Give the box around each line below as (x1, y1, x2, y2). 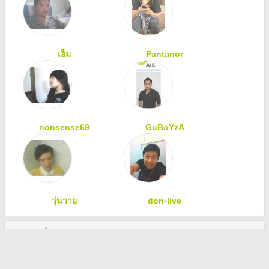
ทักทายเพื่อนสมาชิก (14, 228, 85, 238)
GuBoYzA (145, 122, 184, 132)
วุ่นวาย (51, 196, 77, 205)
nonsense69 (38, 122, 89, 132)
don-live (148, 196, 182, 205)
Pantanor (146, 49, 184, 59)
